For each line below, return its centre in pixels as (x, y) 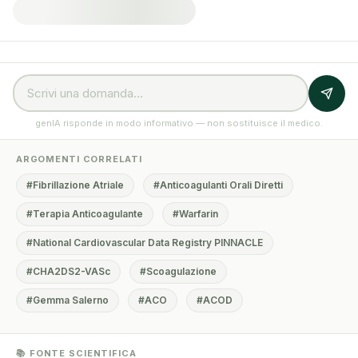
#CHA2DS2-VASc (68, 271)
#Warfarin (195, 214)
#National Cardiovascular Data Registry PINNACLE (145, 243)
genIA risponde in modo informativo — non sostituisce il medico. (179, 123)
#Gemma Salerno (68, 300)
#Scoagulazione (178, 271)
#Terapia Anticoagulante (85, 214)
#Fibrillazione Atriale (75, 185)
